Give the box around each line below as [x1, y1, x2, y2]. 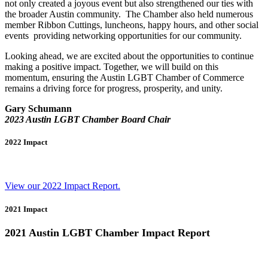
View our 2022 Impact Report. [5, 180, 120, 191]
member [5, 19, 38, 30]
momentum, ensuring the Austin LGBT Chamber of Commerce [5, 72, 244, 83]
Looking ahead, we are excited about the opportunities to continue [5, 50, 254, 61]
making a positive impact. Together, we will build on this [5, 61, 218, 72]
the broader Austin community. [5, 8, 121, 19]
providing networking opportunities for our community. [33, 30, 242, 41]
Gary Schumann [5, 103, 72, 114]
